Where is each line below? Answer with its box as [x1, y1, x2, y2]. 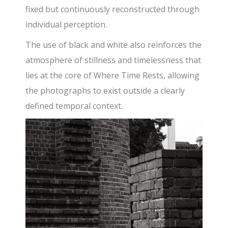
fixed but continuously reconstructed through [25, 4, 200, 15]
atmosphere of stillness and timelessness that [25, 54, 202, 66]
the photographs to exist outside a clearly [25, 85, 185, 97]
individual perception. [25, 19, 107, 31]
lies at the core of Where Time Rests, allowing [25, 70, 200, 81]
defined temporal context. [25, 100, 123, 112]
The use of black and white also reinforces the [25, 39, 202, 51]
